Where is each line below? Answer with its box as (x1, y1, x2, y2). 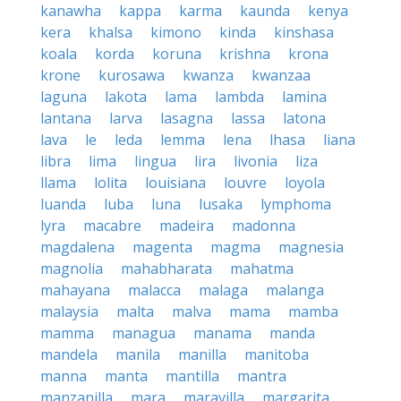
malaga (199, 280, 248, 300)
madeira (159, 216, 214, 235)
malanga (266, 280, 324, 300)
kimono (150, 22, 201, 42)
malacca (128, 280, 181, 300)
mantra (237, 366, 286, 386)
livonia (234, 151, 277, 171)
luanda (40, 194, 86, 214)
